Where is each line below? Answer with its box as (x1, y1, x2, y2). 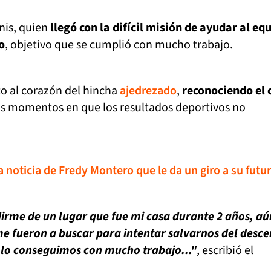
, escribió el (197, 242, 253, 260)
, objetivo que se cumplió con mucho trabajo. (5, 36, 233, 54)
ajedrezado (120, 82, 177, 100)
